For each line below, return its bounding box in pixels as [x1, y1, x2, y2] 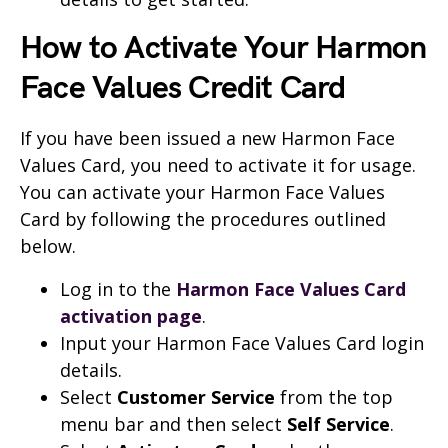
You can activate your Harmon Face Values [20, 180, 385, 205]
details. [60, 358, 122, 383]
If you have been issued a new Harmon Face [20, 126, 395, 151]
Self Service [287, 412, 390, 437]
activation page [60, 304, 202, 329]
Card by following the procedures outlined [20, 207, 386, 232]
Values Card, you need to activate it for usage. [20, 153, 416, 178]
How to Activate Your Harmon [20, 29, 427, 69]
